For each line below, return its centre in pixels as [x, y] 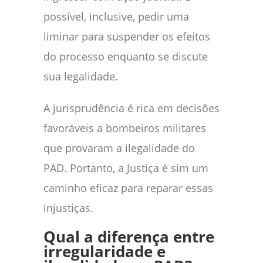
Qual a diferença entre [129, 237]
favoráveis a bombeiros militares [125, 128]
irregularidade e [104, 251]
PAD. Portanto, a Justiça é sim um [126, 168]
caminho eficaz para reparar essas [128, 188]
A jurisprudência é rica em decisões [131, 108]
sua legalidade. [81, 76]
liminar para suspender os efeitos [127, 36]
